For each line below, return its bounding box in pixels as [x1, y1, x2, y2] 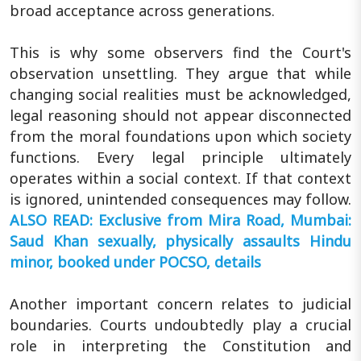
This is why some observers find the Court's [10, 42, 351, 62]
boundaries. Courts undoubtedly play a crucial [10, 314, 351, 334]
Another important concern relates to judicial [10, 293, 351, 313]
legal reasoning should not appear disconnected [10, 105, 351, 125]
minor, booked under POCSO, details [10, 251, 265, 272]
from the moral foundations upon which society [10, 126, 351, 146]
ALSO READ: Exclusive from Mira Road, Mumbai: [10, 210, 351, 230]
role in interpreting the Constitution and [10, 335, 351, 355]
